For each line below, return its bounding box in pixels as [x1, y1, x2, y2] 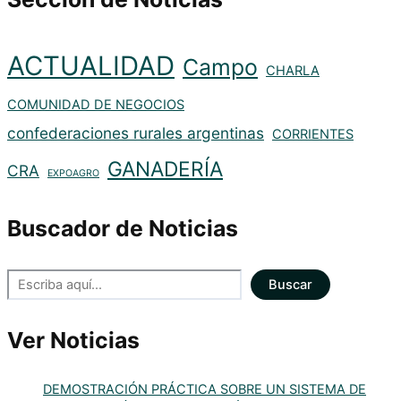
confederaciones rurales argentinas [7, 123, 264, 142]
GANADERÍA [107, 156, 223, 181]
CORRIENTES [272, 125, 354, 142]
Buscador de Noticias [7, 215, 238, 243]
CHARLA [266, 62, 320, 79]
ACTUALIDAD [7, 49, 175, 81]
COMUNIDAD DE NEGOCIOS [7, 96, 184, 113]
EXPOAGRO [47, 166, 99, 179]
